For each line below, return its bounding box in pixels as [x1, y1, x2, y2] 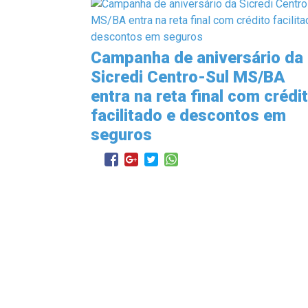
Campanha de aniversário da [91, 47, 303, 67]
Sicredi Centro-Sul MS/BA [91, 67, 285, 87]
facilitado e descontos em [91, 105, 286, 125]
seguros [91, 124, 152, 144]
